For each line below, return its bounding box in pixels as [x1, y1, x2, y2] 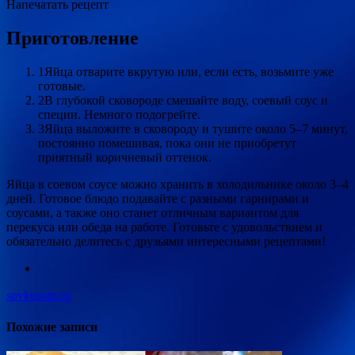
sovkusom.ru [6, 288, 71, 303]
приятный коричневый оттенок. [38, 151, 212, 165]
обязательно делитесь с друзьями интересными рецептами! [6, 235, 326, 249]
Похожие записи [6, 319, 97, 334]
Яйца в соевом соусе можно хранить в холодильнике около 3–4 [6, 177, 349, 192]
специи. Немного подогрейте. [38, 108, 200, 122]
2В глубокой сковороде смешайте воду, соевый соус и [38, 94, 328, 108]
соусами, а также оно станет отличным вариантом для [6, 206, 299, 220]
